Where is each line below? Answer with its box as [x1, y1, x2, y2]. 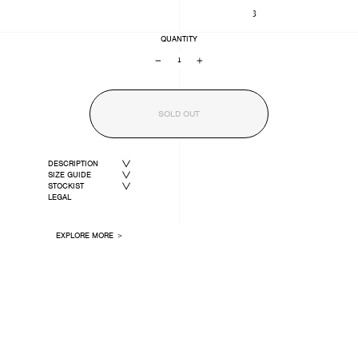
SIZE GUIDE [47, 169, 91, 181]
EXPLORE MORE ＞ [55, 230, 124, 241]
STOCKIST [47, 181, 84, 192]
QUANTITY [161, 34, 197, 45]
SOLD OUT [158, 108, 200, 120]
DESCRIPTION [47, 158, 98, 169]
